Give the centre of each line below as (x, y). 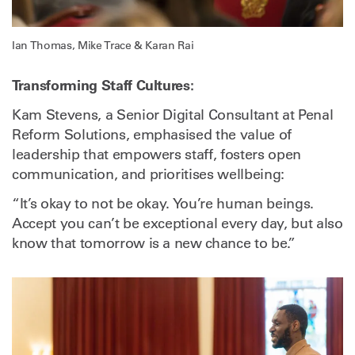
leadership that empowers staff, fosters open (157, 155)
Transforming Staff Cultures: (103, 86)
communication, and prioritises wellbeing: (148, 175)
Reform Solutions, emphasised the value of (152, 135)
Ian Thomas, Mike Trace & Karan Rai (103, 46)
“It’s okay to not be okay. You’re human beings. (163, 204)
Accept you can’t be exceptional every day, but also (177, 224)
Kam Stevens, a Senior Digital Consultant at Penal (173, 115)
